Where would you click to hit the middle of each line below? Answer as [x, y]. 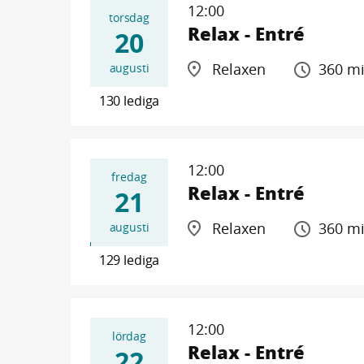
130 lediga [129, 101]
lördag [129, 336]
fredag [129, 177]
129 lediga [129, 260]
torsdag [129, 17]
